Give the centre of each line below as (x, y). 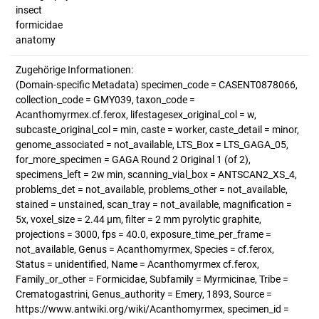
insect (29, 10)
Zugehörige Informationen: (74, 70)
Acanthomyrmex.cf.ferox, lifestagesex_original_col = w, (136, 115)
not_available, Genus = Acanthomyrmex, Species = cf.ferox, (145, 249)
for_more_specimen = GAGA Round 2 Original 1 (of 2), (133, 159)
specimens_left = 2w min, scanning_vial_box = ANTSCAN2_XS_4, (156, 174)
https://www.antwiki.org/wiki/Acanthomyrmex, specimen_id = (152, 309)
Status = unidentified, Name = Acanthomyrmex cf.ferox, (137, 264)
